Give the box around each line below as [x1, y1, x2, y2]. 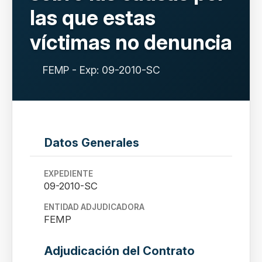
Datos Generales [44, 136, 139, 150]
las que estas [30, 5, 156, 30]
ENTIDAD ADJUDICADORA [44, 202, 144, 212]
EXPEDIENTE [44, 169, 93, 178]
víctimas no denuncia [30, 30, 232, 54]
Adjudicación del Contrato [44, 244, 195, 258]
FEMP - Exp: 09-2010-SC [43, 64, 160, 76]
